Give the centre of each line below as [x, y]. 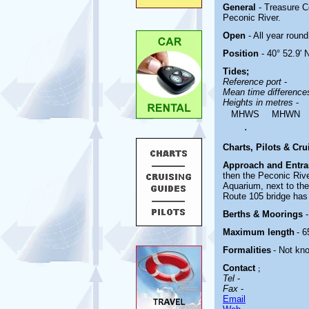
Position [241, 53]
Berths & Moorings [264, 214]
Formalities [247, 250]
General [241, 7]
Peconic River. [252, 18]
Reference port [253, 82]
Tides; [236, 71]
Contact [239, 268]
